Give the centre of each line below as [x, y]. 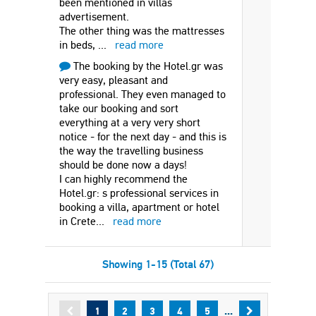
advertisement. [94, 17]
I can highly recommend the [123, 179]
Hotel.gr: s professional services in [139, 193]
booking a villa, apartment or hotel [139, 207]
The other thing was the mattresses [142, 31]
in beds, [79, 45]
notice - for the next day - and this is [143, 136]
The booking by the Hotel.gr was [147, 66]
